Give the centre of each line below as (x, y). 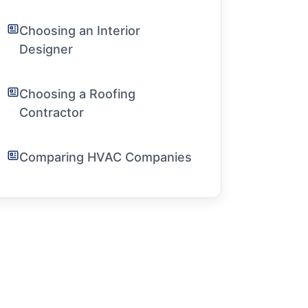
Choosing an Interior (80, 31)
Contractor (52, 112)
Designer (46, 49)
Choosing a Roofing (77, 94)
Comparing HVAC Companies (106, 157)
